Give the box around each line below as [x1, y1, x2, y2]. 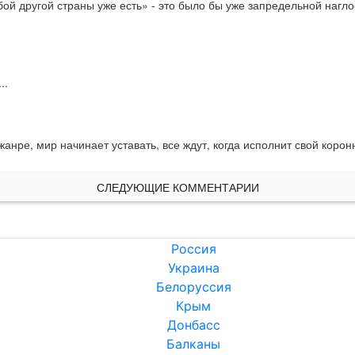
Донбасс [166, 317, 220, 334]
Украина [167, 260, 219, 277]
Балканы [166, 336, 220, 353]
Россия [170, 241, 216, 258]
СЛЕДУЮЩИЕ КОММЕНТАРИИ [96, 179, 259, 196]
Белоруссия [155, 279, 231, 296]
